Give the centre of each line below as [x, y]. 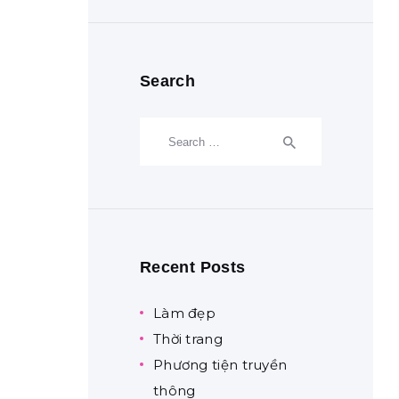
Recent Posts [192, 268]
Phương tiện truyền [220, 365]
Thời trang [187, 339]
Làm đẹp [184, 313]
